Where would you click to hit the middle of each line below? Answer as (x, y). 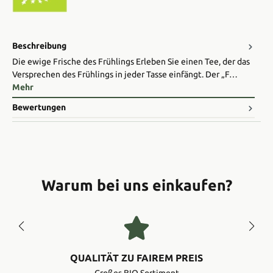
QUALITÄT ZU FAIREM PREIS (136, 258)
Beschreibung (39, 46)
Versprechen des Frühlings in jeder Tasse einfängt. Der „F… (125, 75)
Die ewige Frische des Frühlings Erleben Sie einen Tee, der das (131, 62)
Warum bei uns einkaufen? (136, 185)
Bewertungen (39, 108)
